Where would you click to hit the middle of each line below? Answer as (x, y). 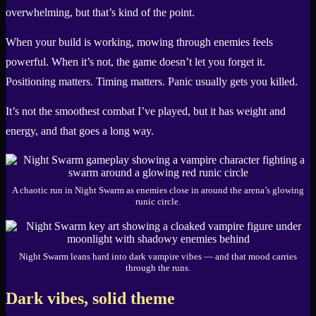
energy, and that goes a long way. (80, 131)
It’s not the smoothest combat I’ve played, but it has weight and (146, 111)
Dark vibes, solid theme (90, 299)
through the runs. (158, 268)
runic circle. (158, 202)
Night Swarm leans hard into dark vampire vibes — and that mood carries (158, 257)
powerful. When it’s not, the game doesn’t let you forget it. (135, 62)
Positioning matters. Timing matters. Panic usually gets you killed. (152, 82)
